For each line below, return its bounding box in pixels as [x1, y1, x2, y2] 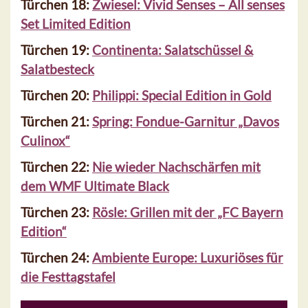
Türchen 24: [21, 250, 92, 266]
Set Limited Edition [21, 16, 131, 32]
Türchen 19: [21, 42, 92, 58]
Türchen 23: [21, 204, 92, 221]
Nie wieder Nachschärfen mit [92, 159, 261, 175]
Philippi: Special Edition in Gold [92, 87, 272, 104]
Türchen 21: [21, 113, 92, 130]
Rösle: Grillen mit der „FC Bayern [92, 204, 283, 221]
